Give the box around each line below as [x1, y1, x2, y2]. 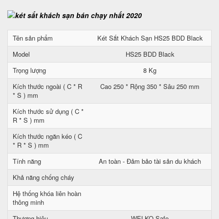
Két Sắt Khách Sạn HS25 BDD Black [97, 33, 203, 43]
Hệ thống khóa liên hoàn [13, 189, 81, 198]
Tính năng [13, 156, 41, 166]
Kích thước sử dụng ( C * [13, 107, 84, 116]
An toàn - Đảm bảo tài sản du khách [99, 156, 201, 166]
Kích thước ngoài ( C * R [13, 82, 82, 91]
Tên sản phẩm [13, 33, 53, 43]
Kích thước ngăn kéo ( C [13, 131, 82, 141]
